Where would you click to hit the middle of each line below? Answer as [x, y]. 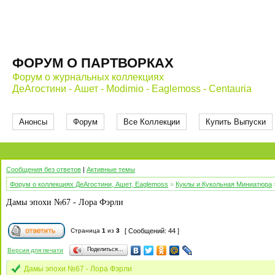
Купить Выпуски [236, 122]
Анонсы [33, 122]
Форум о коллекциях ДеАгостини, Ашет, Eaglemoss [89, 184]
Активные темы [111, 169]
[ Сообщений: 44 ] [152, 231]
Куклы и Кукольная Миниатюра [224, 184]
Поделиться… [105, 249]
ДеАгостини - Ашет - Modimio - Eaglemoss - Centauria [132, 89]
